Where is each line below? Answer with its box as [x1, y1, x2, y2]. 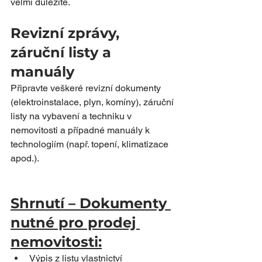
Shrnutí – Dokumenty [11, 195, 171, 212]
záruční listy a [11, 44, 115, 61]
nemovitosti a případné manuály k [11, 125, 152, 136]
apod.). [11, 153, 39, 164]
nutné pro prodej [11, 214, 140, 231]
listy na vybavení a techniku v [11, 111, 134, 122]
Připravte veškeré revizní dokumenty [11, 82, 163, 94]
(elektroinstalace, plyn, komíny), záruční [11, 96, 176, 108]
